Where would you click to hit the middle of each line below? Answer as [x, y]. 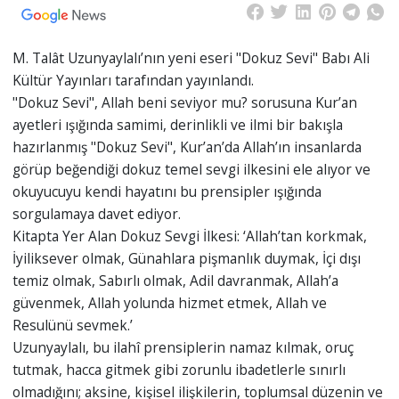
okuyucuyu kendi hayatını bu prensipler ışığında [167, 192]
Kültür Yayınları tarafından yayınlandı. [133, 81]
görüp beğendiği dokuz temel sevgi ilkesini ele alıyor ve [191, 170]
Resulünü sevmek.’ [72, 326]
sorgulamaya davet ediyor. [96, 214]
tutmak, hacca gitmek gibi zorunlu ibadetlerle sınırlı [179, 370]
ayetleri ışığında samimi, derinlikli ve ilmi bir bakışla [177, 125]
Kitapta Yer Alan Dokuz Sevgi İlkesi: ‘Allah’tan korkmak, [189, 236]
